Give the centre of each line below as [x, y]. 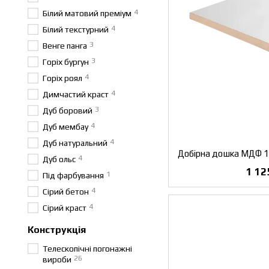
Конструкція [57, 230]
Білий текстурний [76, 29]
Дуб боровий [68, 110]
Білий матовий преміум [87, 13]
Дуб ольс [59, 159]
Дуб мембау [65, 127]
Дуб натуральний [75, 143]
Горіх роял [62, 78]
